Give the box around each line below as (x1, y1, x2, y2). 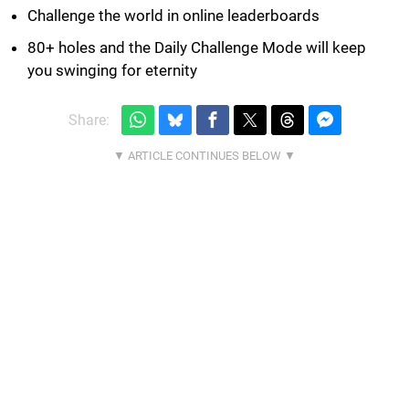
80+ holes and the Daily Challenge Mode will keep (27, 37, 366, 57)
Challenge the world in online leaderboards (27, 5, 320, 25)
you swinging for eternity (27, 60, 197, 79)
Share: (68, 110, 110, 129)
